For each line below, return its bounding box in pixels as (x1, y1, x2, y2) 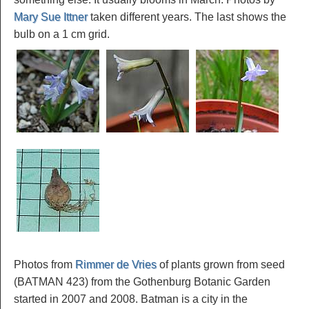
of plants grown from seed (157, 259, 285, 271)
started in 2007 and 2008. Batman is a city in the (14, 293, 248, 306)
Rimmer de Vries (75, 259, 157, 271)
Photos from (14, 259, 75, 271)
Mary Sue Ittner (14, 10, 88, 23)
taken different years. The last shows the (88, 10, 286, 23)
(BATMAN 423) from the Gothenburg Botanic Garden (14, 276, 270, 288)
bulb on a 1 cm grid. (14, 28, 110, 40)
